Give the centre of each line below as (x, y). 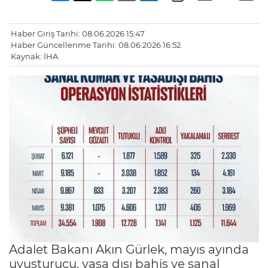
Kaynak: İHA (34, 57)
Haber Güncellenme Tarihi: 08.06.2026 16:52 (96, 45)
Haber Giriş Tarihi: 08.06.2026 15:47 (78, 34)
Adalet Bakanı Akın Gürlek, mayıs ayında (129, 249)
